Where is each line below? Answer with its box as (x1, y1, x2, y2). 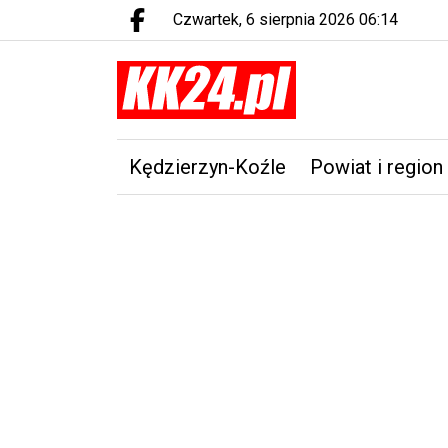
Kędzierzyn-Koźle (129, 155, 286, 179)
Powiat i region (310, 155, 443, 179)
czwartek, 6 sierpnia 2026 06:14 (183, 10, 398, 29)
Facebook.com (135, 16, 293, 45)
